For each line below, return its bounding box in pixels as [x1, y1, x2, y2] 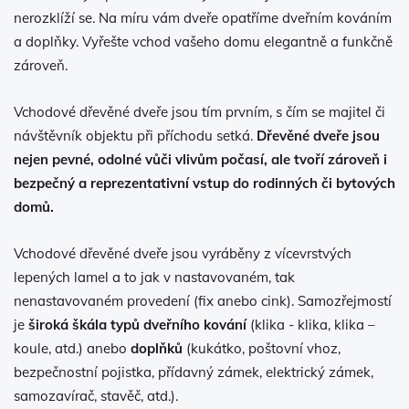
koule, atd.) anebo [14, 339, 131, 357]
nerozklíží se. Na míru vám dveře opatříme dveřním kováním [14, 8, 392, 26]
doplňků [131, 339, 183, 357]
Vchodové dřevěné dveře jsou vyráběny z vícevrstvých [14, 244, 351, 262]
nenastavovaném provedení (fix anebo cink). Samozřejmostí [14, 291, 392, 309]
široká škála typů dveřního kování [28, 315, 246, 333]
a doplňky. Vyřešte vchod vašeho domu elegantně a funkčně [14, 32, 393, 50]
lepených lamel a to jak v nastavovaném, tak [14, 267, 295, 286]
